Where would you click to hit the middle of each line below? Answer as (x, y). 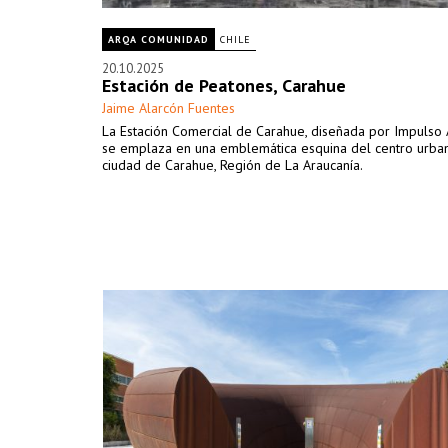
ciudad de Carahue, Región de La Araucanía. (232, 165)
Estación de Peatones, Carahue (224, 85)
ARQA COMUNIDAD (158, 39)
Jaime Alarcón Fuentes (168, 108)
